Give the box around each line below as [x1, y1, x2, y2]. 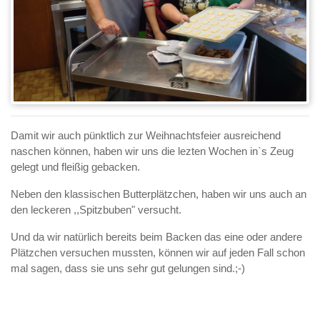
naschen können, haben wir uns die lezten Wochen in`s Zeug [11, 145, 294, 158]
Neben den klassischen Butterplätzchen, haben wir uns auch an [11, 188, 306, 201]
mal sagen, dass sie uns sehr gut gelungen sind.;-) [11, 262, 245, 275]
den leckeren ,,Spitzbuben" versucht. [11, 204, 184, 216]
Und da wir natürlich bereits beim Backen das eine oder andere [11, 231, 302, 244]
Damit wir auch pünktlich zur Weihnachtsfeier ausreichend [11, 129, 281, 142]
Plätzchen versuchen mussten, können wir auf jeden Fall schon [11, 246, 305, 259]
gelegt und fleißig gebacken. [11, 161, 143, 174]
